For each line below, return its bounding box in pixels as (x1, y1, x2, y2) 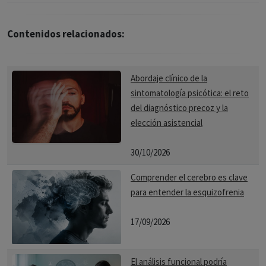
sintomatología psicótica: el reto (131, 87, 249, 99)
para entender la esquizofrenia (131, 186, 244, 198)
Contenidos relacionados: (7, 27, 125, 40)
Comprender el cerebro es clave (131, 172, 248, 183)
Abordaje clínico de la (131, 72, 207, 84)
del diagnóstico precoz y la (131, 102, 228, 113)
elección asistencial (131, 117, 202, 128)
